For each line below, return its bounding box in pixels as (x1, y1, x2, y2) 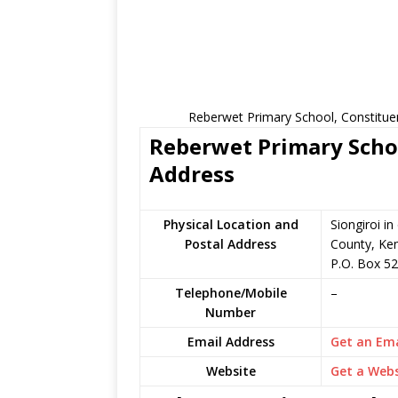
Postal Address (185, 235, 276, 252)
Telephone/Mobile (174, 284, 287, 301)
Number (205, 304, 256, 321)
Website (205, 362, 256, 379)
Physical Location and (163, 216, 298, 233)
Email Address (187, 333, 275, 350)
